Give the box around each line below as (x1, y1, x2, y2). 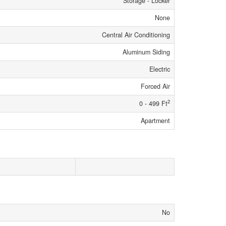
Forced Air (141, 81, 170, 91)
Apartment (141, 116, 170, 125)
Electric (149, 64, 170, 74)
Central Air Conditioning (102, 30, 170, 39)
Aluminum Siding (123, 47, 170, 56)
